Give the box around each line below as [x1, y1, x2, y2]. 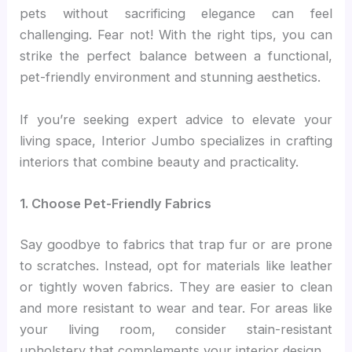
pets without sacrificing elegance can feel [20, 5, 332, 22]
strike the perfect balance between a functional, [20, 48, 332, 64]
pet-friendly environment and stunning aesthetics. [20, 69, 321, 86]
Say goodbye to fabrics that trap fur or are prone [20, 236, 332, 252]
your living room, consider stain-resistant [20, 321, 332, 337]
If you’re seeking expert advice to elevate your [20, 111, 332, 127]
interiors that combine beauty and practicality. [20, 153, 303, 170]
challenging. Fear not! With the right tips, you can [20, 27, 332, 43]
